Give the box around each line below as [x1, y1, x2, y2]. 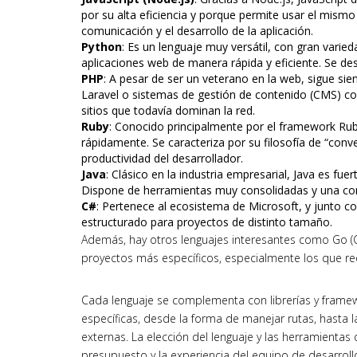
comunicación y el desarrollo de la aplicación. [81, 23, 313, 39]
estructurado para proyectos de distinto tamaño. [81, 214, 332, 230]
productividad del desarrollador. [81, 151, 243, 167]
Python [81, 39, 122, 55]
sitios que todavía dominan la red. [81, 103, 255, 119]
